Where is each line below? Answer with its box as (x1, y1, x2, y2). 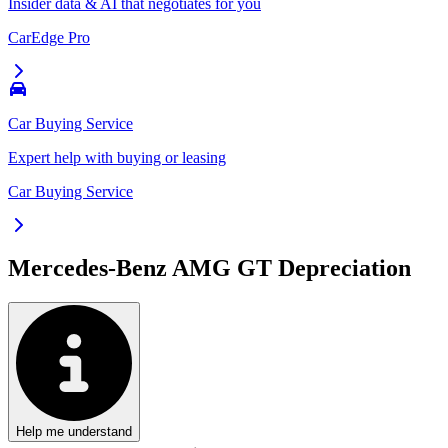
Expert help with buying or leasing (8, 149, 226, 167)
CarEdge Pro (8, 29, 90, 47)
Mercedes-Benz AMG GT (8, 255, 272, 282)
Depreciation (272, 255, 411, 282)
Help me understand (16, 424, 132, 440)
